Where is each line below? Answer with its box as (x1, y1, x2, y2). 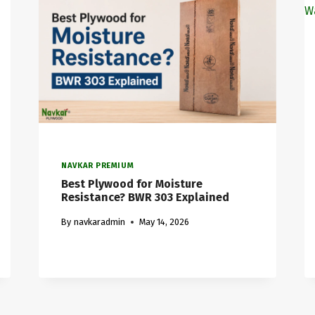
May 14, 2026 (139, 217, 189, 228)
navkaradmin (73, 217, 125, 228)
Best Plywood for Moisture (61, 177, 203, 191)
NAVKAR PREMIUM (61, 160, 134, 170)
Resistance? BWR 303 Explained (61, 191, 230, 205)
